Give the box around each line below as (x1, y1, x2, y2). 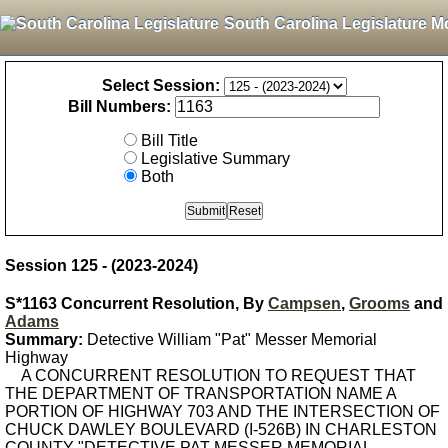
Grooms (349, 295, 410, 312)
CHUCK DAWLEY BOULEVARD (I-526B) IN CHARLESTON (5, 421, 437, 438)
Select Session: (101, 77, 220, 94)
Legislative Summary (141, 150, 290, 167)
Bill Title (141, 132, 198, 149)
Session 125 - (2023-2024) (5, 257, 198, 274)
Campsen (268, 295, 341, 312)
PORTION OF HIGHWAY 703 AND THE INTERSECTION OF (5, 403, 440, 420)
